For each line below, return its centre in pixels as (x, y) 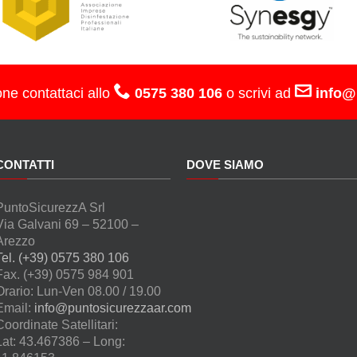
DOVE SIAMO (225, 165)
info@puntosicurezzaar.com (113, 308)
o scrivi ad (259, 94)
